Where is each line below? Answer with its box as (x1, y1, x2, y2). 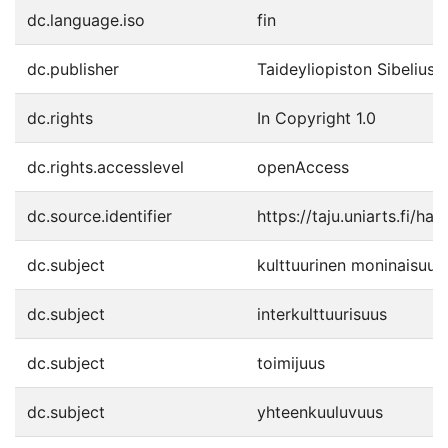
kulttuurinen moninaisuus (257, 255, 444, 275)
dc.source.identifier (27, 206, 172, 226)
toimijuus (257, 353, 325, 373)
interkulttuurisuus (257, 304, 387, 324)
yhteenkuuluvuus (257, 402, 383, 422)
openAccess (257, 157, 349, 177)
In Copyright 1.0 (257, 108, 376, 128)
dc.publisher (27, 59, 119, 79)
